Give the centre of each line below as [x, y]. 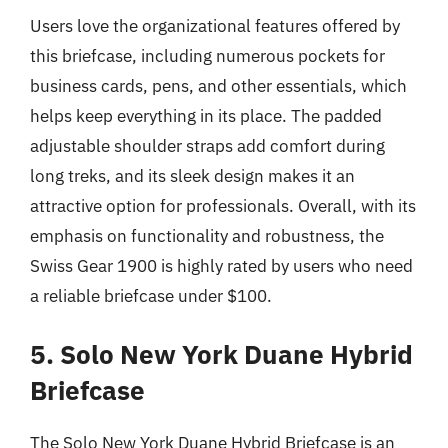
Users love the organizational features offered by [215, 25]
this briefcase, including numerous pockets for [207, 55]
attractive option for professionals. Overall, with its [223, 205]
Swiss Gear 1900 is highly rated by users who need [221, 265]
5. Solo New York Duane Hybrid [221, 354]
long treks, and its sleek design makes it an [192, 175]
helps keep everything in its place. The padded [206, 115]
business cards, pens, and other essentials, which [218, 85]
